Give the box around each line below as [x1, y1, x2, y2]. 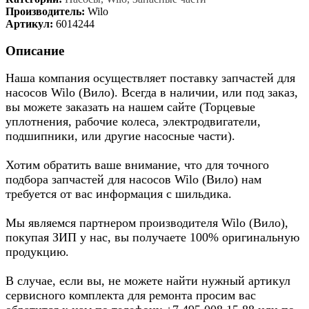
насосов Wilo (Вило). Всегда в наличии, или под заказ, [6, 86, 298, 100]
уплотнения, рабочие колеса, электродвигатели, [6, 114, 261, 129]
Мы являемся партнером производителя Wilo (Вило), [6, 216, 288, 230]
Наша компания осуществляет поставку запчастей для [6, 71, 295, 86]
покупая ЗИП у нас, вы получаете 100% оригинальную [6, 230, 299, 245]
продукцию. [6, 245, 69, 259]
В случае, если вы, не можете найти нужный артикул [6, 274, 290, 288]
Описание [6, 43, 64, 58]
